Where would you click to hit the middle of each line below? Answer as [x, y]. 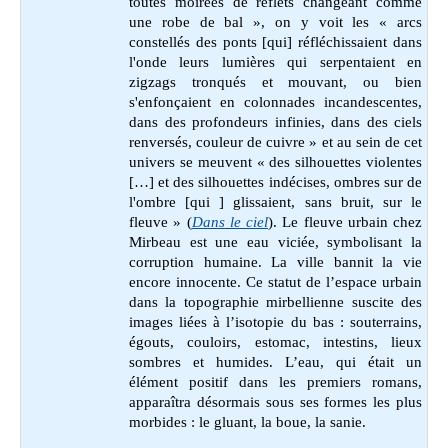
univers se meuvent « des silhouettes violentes [275, 162]
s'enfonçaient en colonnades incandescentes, [275, 102]
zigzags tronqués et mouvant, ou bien [275, 82]
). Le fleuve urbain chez [345, 222]
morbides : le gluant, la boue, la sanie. [247, 422]
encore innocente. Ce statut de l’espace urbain [275, 282]
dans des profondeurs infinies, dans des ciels [275, 122]
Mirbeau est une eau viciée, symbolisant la [275, 242]
